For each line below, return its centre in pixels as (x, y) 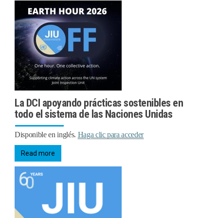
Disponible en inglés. (46, 135)
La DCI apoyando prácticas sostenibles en (99, 103)
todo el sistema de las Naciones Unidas (93, 114)
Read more (38, 154)
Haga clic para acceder (110, 135)
